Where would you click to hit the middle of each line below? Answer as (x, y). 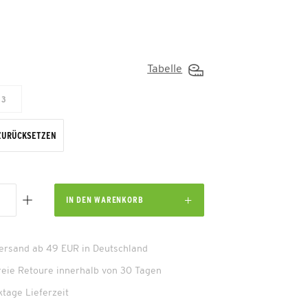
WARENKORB (119, 200)
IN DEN (79, 200)
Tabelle (165, 68)
